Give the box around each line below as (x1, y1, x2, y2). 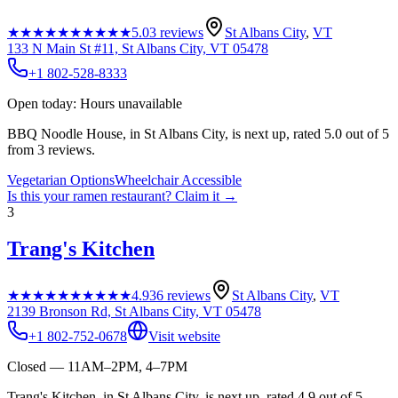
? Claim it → (165, 187, 237, 203)
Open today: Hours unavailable (7, 95, 182, 111)
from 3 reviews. (7, 141, 95, 157)
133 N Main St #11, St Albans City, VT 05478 (7, 40, 268, 56)
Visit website (148, 329, 220, 345)
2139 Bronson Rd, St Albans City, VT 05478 (7, 304, 261, 320)
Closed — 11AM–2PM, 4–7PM (7, 359, 187, 375)
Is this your (7, 187, 73, 203)
